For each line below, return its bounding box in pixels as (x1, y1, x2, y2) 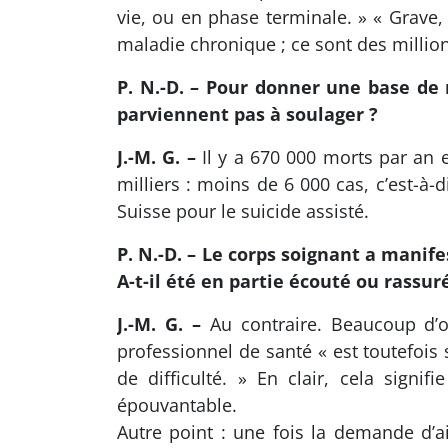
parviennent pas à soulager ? (117, 101, 378, 126)
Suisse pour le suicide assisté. (117, 198, 369, 223)
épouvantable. (117, 392, 237, 417)
